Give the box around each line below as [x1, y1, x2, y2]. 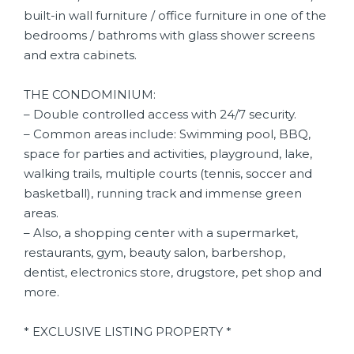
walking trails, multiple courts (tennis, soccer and [24, 166, 312, 181]
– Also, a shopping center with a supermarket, [24, 225, 298, 240]
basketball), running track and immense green [24, 186, 302, 201]
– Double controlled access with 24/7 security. [24, 107, 296, 122]
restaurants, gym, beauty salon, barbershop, [24, 245, 285, 260]
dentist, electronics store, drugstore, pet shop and [24, 265, 322, 280]
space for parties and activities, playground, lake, [24, 146, 312, 161]
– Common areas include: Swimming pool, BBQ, [24, 126, 311, 141]
